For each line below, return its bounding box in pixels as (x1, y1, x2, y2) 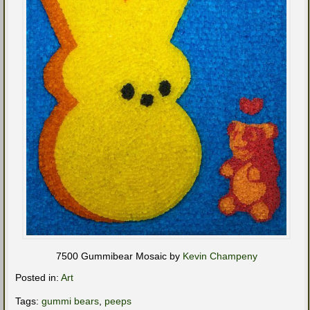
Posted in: (15, 272, 61, 284)
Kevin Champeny (182, 250, 257, 262)
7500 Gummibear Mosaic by (55, 250, 183, 262)
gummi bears (42, 295, 99, 307)
